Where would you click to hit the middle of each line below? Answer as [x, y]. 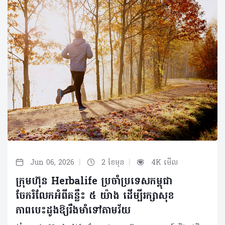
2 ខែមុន [113, 163]
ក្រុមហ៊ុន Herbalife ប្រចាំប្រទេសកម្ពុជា [94, 182]
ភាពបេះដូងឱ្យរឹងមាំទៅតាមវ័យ [73, 211]
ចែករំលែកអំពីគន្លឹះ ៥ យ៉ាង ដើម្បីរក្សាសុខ [95, 197]
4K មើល [163, 163]
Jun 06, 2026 [52, 163]
